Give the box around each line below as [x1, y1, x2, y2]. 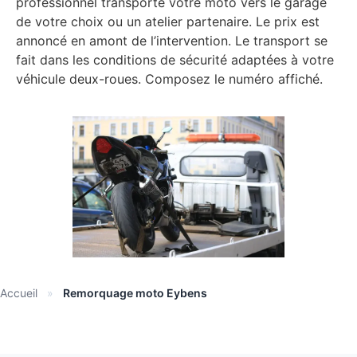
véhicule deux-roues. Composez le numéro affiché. [16, 71, 323, 88]
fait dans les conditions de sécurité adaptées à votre [16, 52, 334, 69]
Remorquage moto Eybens [63, 285, 207, 300]
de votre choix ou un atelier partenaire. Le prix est [16, 14, 320, 30]
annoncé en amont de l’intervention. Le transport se [16, 33, 328, 49]
